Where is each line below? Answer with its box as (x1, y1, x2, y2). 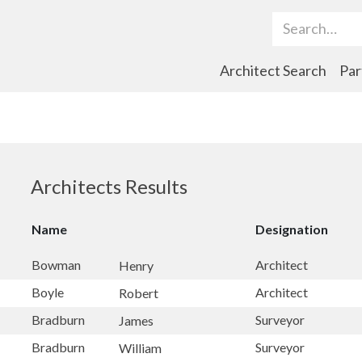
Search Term (237, 19, 306, 36)
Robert (119, 284, 158, 301)
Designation (255, 221, 328, 237)
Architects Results (31, 175, 187, 198)
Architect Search (219, 61, 326, 79)
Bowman (32, 257, 81, 272)
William (119, 339, 162, 356)
